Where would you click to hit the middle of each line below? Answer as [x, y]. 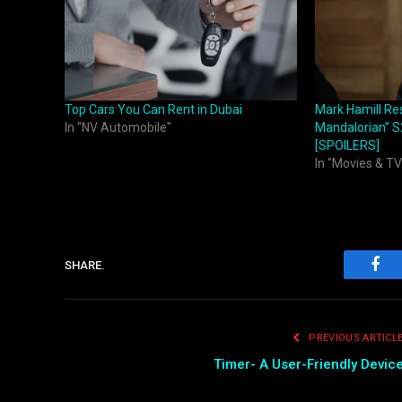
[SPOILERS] [347, 146]
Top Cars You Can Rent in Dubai [153, 110]
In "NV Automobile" [118, 128]
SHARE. [85, 265]
